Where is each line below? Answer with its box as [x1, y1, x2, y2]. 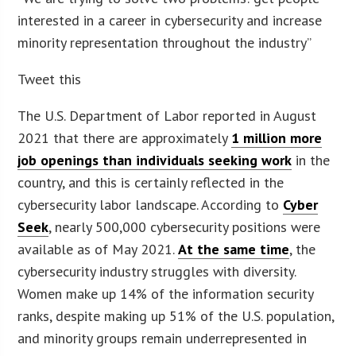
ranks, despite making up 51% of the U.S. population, [17, 306, 335, 325]
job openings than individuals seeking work [17, 150, 292, 169]
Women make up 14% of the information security [17, 284, 314, 303]
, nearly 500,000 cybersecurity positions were [48, 217, 321, 236]
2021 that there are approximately [17, 128, 232, 147]
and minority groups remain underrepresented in [17, 328, 308, 347]
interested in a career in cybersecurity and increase [17, 10, 323, 29]
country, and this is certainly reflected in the [17, 172, 284, 192]
